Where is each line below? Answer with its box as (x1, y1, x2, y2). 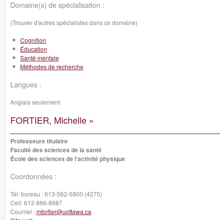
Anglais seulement (10, 98, 60, 106)
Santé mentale (20, 54, 59, 62)
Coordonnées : (10, 171, 56, 181)
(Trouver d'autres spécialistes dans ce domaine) (10, 18, 137, 27)
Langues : (10, 79, 41, 89)
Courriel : (10, 207, 36, 216)
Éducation (20, 45, 47, 53)
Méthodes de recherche (20, 62, 83, 71)
